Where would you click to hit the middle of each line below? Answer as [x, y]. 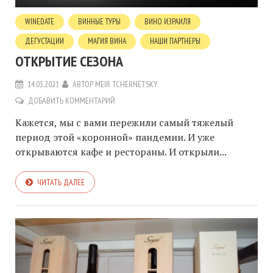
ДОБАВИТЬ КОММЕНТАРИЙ [72, 100]
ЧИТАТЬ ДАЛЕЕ [61, 182]
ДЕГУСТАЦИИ [44, 41]
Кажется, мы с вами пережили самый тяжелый [124, 122]
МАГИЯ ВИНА [107, 41]
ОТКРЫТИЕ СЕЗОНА [69, 61]
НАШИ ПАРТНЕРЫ [175, 41]
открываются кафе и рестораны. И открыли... [121, 151]
